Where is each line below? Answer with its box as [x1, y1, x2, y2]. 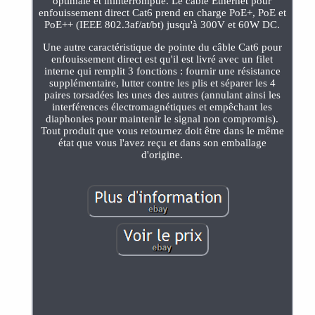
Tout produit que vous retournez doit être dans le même [40, 124, 284, 136]
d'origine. [141, 148, 184, 160]
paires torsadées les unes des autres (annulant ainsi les [44, 89, 281, 101]
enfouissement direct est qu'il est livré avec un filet [51, 53, 274, 65]
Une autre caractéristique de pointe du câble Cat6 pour [42, 41, 282, 53]
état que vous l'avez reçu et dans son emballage [58, 136, 266, 148]
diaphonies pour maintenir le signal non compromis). [46, 112, 279, 124]
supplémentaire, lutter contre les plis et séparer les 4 [49, 77, 276, 89]
